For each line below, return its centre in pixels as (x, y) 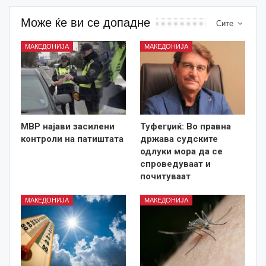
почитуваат (165, 176)
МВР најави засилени (68, 126)
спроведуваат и (175, 164)
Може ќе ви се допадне (85, 22)
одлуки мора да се (181, 151)
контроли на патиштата (72, 139)
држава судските (179, 139)
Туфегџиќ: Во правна (186, 126)
